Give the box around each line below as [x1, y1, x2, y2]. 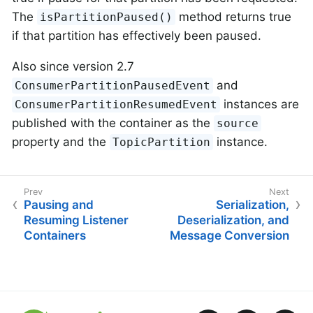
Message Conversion [170, 228, 289, 243]
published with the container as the [12, 115, 214, 130]
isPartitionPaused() [40, 10, 173, 24]
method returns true [175, 9, 292, 24]
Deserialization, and [177, 213, 289, 228]
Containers [24, 228, 86, 243]
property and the [12, 134, 110, 149]
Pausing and [24, 198, 94, 212]
